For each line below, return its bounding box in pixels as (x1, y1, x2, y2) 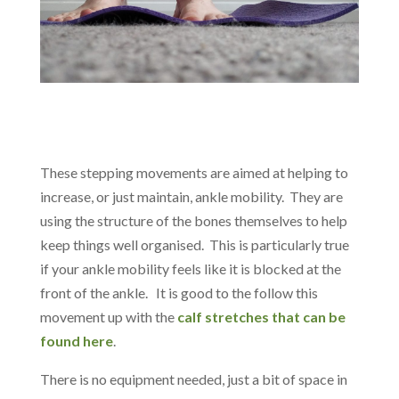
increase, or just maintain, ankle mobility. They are (39, 187, 343, 205)
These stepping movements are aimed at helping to (39, 163, 348, 181)
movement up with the (39, 307, 177, 325)
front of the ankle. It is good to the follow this (39, 283, 318, 301)
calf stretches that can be (176, 307, 346, 325)
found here (39, 331, 113, 349)
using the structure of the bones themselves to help (39, 211, 347, 229)
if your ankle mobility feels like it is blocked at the (39, 259, 341, 277)
